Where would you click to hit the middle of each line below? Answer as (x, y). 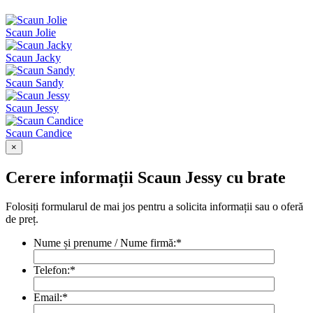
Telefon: (52, 270)
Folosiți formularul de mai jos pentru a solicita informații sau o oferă (154, 207)
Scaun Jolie (31, 32)
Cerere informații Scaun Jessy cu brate (146, 177)
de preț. (22, 219)
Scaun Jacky (33, 57)
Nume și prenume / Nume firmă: (105, 243)
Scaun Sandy (35, 82)
